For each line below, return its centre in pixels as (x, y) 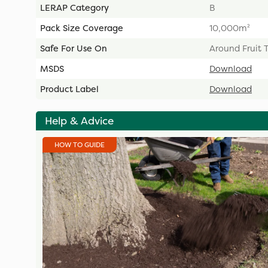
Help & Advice (79, 121)
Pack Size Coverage (82, 28)
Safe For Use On (74, 48)
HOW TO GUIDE (80, 144)
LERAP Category (74, 7)
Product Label (69, 89)
